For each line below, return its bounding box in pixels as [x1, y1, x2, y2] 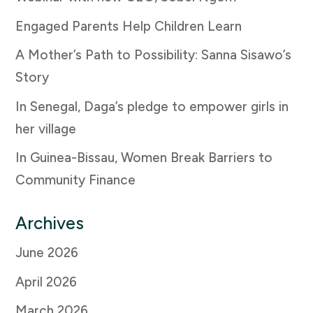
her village [15, 120, 77, 137]
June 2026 [15, 245, 79, 261]
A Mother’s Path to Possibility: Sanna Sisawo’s [15, 47, 292, 64]
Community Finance [15, 172, 136, 189]
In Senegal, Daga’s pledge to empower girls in [15, 98, 289, 115]
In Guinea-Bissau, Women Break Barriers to [15, 150, 273, 166]
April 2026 [15, 273, 78, 290]
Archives [15, 213, 85, 234]
